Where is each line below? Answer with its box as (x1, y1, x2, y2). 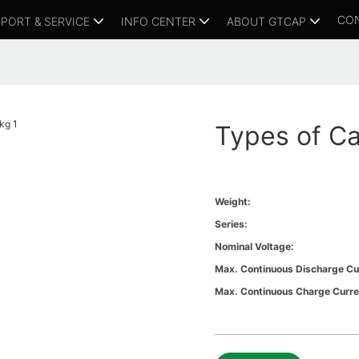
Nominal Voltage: (215, 240, 295, 253)
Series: (215, 218, 248, 231)
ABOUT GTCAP (227, 14, 306, 28)
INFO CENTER (121, 14, 196, 28)
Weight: (215, 196, 252, 208)
